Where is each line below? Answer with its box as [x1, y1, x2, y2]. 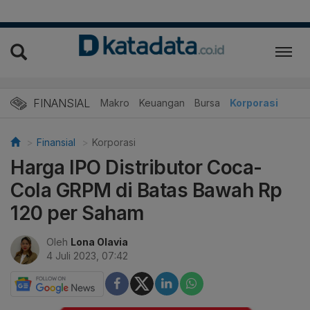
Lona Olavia [71, 235, 128, 248]
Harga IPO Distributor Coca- [10, 155, 262, 179]
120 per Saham [10, 201, 145, 225]
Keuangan [139, 96, 185, 109]
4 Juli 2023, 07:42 [46, 249, 128, 262]
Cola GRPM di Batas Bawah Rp [10, 178, 282, 202]
